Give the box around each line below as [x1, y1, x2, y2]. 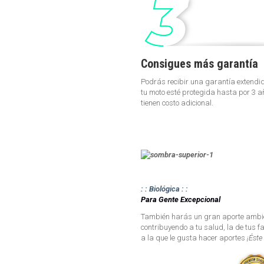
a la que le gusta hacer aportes [141, 233, 247, 242]
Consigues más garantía [141, 57, 258, 71]
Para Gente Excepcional [141, 194, 220, 204]
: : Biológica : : [141, 184, 188, 193]
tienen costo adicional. [141, 98, 213, 108]
